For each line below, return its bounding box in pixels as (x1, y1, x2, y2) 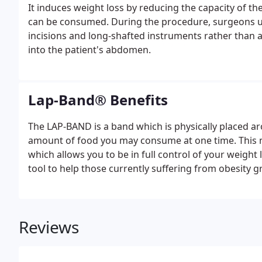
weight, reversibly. (28, 190, 108, 203)
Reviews (19, 216, 79, 238)
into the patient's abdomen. (28, 43, 151, 56)
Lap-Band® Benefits (28, 90, 168, 109)
